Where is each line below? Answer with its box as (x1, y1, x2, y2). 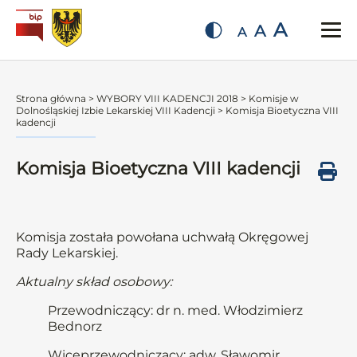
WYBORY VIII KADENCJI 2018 (96, 92, 238, 104)
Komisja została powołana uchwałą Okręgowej (16, 229, 308, 245)
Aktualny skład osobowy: (16, 274, 172, 289)
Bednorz (48, 319, 102, 334)
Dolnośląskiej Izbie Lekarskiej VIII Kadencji (16, 104, 215, 116)
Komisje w (249, 92, 299, 104)
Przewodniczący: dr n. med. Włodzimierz (48, 303, 303, 318)
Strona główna (16, 92, 86, 104)
